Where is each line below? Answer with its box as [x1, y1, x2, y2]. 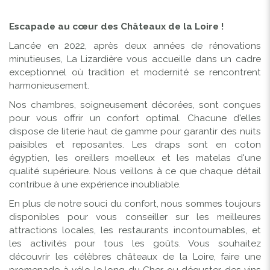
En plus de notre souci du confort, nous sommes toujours [9, 198, 261, 209]
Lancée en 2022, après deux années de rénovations [9, 40, 261, 51]
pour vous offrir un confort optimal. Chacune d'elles [9, 112, 261, 124]
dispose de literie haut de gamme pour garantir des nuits [9, 125, 261, 137]
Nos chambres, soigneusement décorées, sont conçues [9, 99, 261, 110]
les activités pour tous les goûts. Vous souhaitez [9, 237, 261, 249]
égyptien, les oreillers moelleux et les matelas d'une [9, 152, 261, 163]
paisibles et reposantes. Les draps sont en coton [9, 139, 261, 150]
